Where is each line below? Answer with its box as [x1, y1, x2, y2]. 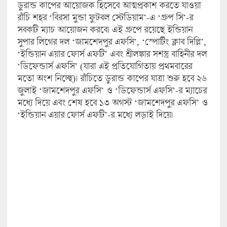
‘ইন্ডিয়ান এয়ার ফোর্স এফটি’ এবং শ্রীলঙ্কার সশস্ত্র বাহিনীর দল [17, 48, 207, 59]
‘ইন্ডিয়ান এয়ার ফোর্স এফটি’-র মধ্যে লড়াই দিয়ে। [17, 108, 173, 120]
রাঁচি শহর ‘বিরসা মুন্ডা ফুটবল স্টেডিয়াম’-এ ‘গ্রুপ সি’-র [17, 11, 193, 23]
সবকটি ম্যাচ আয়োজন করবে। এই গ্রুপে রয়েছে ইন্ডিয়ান [17, 23, 193, 35]
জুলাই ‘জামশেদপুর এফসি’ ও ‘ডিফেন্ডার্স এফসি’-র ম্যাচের [17, 84, 207, 96]
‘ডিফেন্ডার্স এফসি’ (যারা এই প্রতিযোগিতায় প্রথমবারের [17, 60, 192, 71]
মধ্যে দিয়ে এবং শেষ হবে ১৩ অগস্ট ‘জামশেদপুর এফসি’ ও [17, 96, 208, 108]
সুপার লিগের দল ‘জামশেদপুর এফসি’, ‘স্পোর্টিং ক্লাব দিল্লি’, [17, 35, 206, 47]
